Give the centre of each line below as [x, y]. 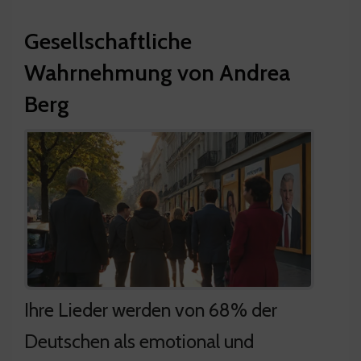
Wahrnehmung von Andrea [157, 72]
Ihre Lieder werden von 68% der [151, 309]
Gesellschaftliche [108, 41]
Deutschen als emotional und [139, 341]
